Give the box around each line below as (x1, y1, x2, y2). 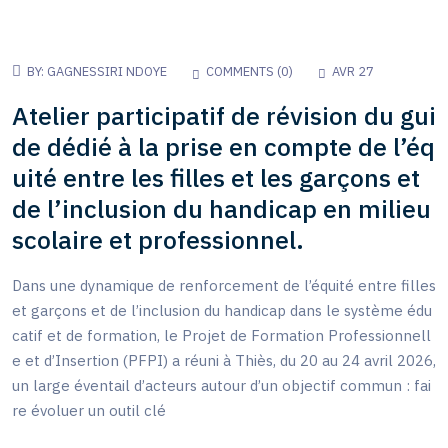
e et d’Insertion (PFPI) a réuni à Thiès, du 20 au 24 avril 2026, (12, 350, 436, 370)
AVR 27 (332, 63, 374, 81)
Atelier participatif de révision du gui (12, 99, 436, 132)
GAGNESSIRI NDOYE (47, 63, 167, 81)
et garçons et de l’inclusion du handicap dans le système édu (12, 300, 432, 320)
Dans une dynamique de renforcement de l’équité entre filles (12, 275, 436, 295)
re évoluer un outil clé (12, 400, 166, 420)
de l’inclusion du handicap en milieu (12, 192, 431, 225)
